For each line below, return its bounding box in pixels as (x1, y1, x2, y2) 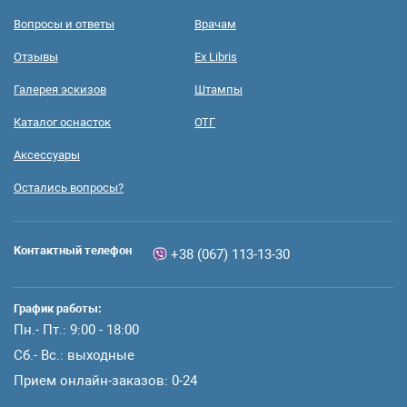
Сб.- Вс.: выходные (14, 346, 134, 363)
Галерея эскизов (14, 82, 106, 96)
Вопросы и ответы (14, 16, 114, 31)
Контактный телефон (14, 243, 132, 257)
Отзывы (14, 49, 58, 64)
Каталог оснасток (14, 114, 111, 129)
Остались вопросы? (14, 180, 124, 194)
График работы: (14, 301, 102, 315)
